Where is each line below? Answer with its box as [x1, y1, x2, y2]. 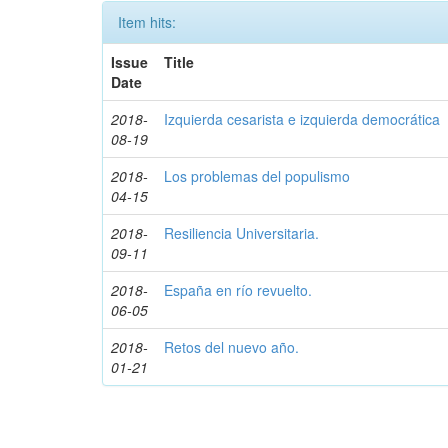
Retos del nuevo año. [164, 337, 300, 357]
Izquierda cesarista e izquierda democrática [164, 109, 441, 129]
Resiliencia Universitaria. [164, 223, 320, 243]
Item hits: [118, 12, 176, 32]
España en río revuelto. [164, 280, 313, 300]
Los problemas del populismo [164, 166, 351, 186]
